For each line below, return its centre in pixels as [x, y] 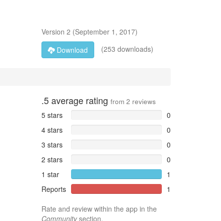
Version [54, 32]
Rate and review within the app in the [99, 209]
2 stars [52, 159]
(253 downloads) [126, 49]
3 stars [52, 145]
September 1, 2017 [105, 32]
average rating [79, 100]
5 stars [52, 115]
